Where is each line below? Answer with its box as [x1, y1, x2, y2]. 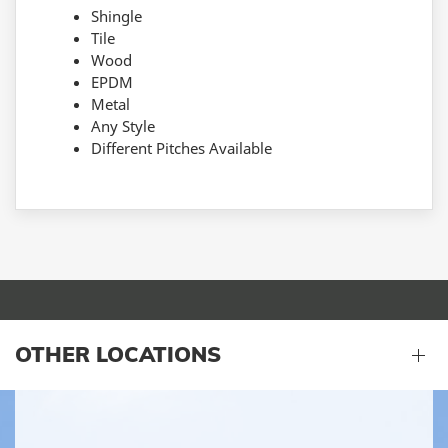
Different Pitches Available [91, 137, 272, 158]
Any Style [91, 115, 155, 136]
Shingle [91, 5, 142, 26]
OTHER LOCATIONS [15, 340, 221, 367]
